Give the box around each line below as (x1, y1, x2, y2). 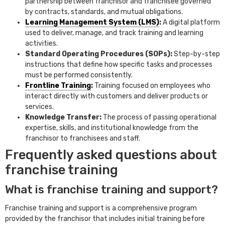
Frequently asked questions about (5, 147, 217, 162)
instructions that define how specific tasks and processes (25, 60, 212, 69)
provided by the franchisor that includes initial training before (5, 214, 205, 223)
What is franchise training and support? (5, 183, 218, 197)
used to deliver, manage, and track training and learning (25, 29, 203, 38)
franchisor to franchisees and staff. (25, 134, 140, 143)
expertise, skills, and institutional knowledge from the (25, 124, 198, 133)
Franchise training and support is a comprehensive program (5, 204, 197, 213)
